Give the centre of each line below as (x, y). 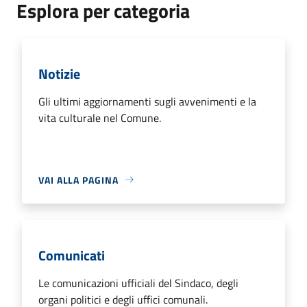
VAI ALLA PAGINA (78, 180)
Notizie (59, 73)
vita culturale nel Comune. (100, 118)
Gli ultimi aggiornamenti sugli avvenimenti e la (147, 101)
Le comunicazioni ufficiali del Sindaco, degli (138, 283)
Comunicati (72, 255)
